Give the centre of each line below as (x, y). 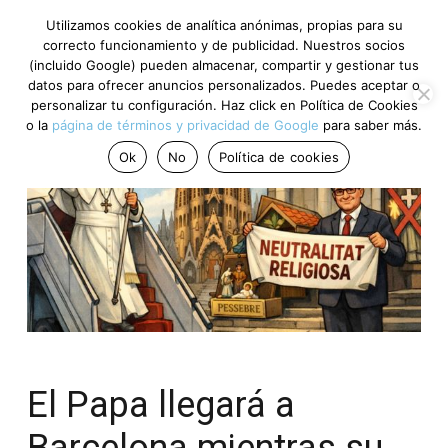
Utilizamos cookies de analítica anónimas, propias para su (224, 25)
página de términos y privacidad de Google (185, 125)
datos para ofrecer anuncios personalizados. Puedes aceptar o (224, 85)
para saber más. (370, 125)
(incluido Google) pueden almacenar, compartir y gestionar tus (224, 65)
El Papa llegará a (161, 405)
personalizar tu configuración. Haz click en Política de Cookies (224, 105)
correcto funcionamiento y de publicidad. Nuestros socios (224, 45)
